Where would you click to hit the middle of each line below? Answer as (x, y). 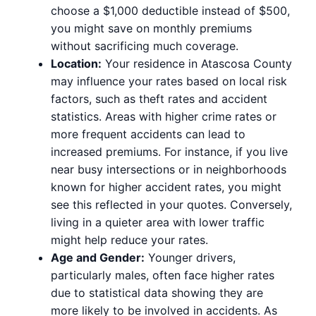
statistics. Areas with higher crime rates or (164, 116)
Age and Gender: (98, 257)
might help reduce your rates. (129, 239)
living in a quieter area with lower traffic (158, 222)
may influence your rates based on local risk (169, 81)
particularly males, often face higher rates (163, 275)
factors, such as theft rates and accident (159, 98)
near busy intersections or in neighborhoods (169, 169)
